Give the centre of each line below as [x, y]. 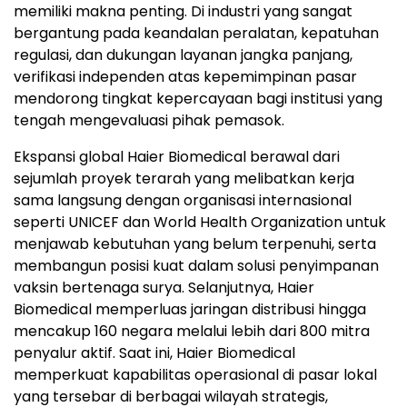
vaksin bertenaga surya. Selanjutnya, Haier [164, 288]
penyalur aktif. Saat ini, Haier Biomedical [154, 353]
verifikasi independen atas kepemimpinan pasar [185, 77]
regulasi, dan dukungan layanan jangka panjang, [183, 55]
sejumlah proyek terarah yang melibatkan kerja [184, 179]
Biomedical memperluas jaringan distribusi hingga [190, 309]
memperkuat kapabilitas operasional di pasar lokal [195, 375]
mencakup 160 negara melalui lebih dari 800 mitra [192, 331]
